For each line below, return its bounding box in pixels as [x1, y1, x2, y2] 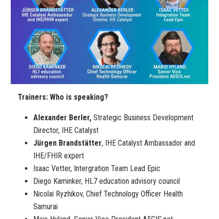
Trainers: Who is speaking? [18, 92, 108, 102]
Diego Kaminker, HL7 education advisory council [33, 176, 180, 186]
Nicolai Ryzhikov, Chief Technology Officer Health [33, 189, 183, 198]
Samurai [33, 201, 58, 211]
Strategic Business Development [91, 112, 194, 122]
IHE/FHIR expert [33, 151, 84, 160]
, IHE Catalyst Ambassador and [102, 138, 195, 148]
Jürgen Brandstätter [33, 138, 102, 148]
